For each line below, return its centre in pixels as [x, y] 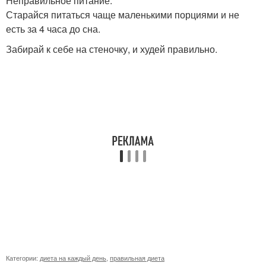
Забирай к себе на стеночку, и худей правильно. [112, 49]
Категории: [23, 258]
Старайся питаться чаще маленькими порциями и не [123, 15]
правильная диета [137, 258]
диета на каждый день [73, 258]
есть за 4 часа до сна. [53, 29]
